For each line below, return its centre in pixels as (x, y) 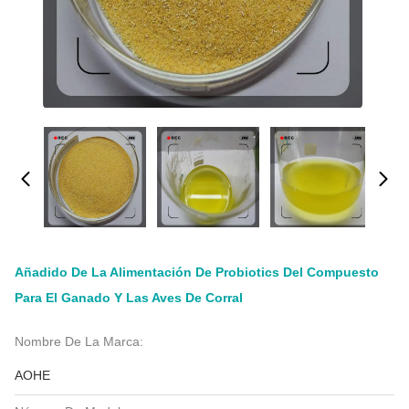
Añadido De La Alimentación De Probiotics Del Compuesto (197, 272)
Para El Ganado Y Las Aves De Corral (129, 298)
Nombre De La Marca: (79, 341)
